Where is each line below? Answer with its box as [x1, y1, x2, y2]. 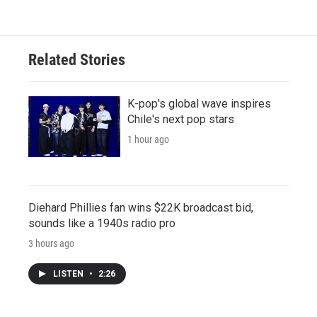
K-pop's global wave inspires [127, 97, 271, 111]
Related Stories [28, 51, 125, 69]
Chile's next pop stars [127, 113, 234, 127]
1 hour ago [127, 134, 169, 146]
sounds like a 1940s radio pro [28, 217, 175, 231]
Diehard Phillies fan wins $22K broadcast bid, [28, 201, 253, 215]
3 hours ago [28, 238, 74, 250]
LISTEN [53, 269, 86, 279]
